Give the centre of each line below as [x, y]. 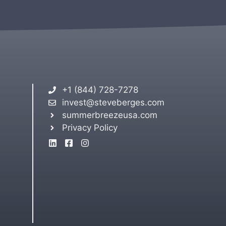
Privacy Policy [90, 128]
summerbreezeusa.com [110, 115]
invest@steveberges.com [114, 102]
